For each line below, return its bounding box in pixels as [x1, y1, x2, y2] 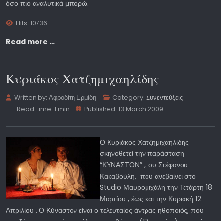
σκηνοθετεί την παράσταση [100, 148, 184, 158]
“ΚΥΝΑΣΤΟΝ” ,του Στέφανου [100, 159, 188, 170]
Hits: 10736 [16, 18, 48, 27]
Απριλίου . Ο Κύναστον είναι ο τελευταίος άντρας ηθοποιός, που [6, 205, 204, 215]
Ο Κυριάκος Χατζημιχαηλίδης [100, 137, 189, 147]
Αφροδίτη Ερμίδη [49, 93, 97, 102]
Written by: [13, 93, 49, 102]
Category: [111, 93, 147, 102]
